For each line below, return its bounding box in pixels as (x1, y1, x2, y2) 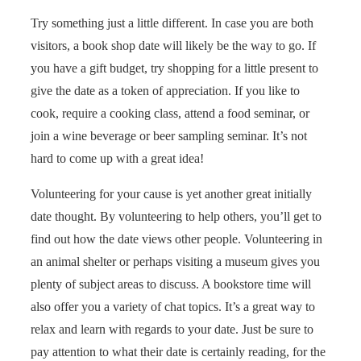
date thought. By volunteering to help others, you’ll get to (31, 209, 322, 223)
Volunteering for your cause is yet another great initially (31, 186, 312, 201)
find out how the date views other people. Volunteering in (31, 231, 322, 246)
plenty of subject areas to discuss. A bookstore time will (31, 276, 311, 291)
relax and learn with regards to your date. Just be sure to (31, 322, 313, 336)
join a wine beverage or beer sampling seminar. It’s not (31, 128, 307, 143)
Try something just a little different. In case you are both (31, 15, 313, 30)
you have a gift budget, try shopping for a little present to (31, 60, 318, 75)
